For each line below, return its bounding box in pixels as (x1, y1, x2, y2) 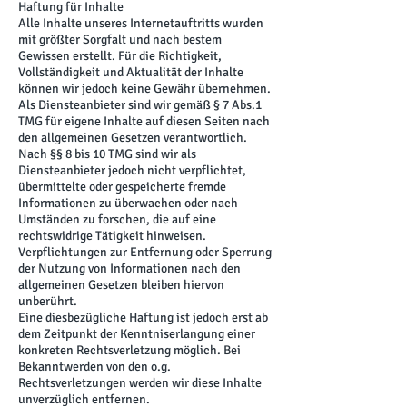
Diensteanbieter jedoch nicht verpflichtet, (18, 163, 246, 178)
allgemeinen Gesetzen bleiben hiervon (18, 277, 224, 293)
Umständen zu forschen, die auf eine (18, 212, 216, 227)
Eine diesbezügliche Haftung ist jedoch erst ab (18, 310, 268, 325)
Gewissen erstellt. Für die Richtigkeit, (18, 48, 222, 64)
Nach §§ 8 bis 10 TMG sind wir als (18, 146, 196, 162)
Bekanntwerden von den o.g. (18, 359, 171, 374)
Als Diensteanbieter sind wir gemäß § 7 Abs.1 (18, 97, 262, 113)
